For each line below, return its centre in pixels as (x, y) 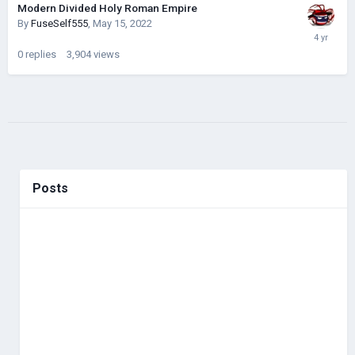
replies (41, 55)
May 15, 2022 (122, 24)
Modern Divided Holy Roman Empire (107, 8)
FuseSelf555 (59, 24)
